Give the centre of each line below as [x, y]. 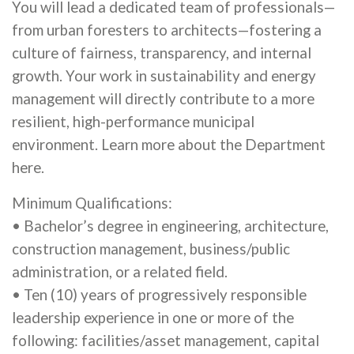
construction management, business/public [151, 249]
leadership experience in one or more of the [153, 318]
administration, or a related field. [120, 272]
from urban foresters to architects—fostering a [167, 30]
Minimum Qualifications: [92, 203]
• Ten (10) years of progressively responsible [159, 295]
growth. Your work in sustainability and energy [164, 76]
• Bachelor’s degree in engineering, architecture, [170, 226]
